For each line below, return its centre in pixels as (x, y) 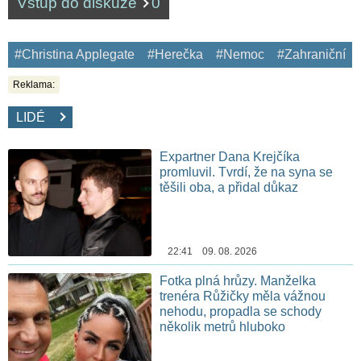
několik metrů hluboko (223, 327)
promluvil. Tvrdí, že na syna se (247, 172)
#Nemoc (240, 54)
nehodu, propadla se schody (241, 312)
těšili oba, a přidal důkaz (229, 187)
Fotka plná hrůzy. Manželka (238, 281)
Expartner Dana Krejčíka (230, 156)
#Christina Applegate (75, 54)
